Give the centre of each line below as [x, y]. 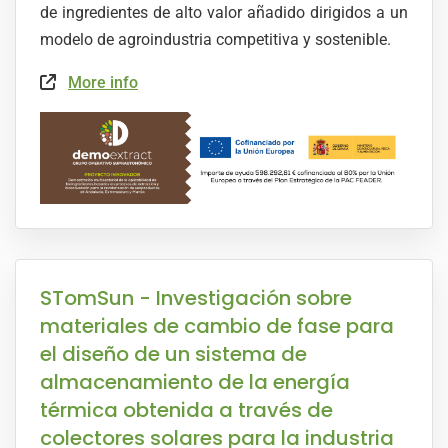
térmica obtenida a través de [186, 410]
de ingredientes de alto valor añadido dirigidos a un [224, 13]
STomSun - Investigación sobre [196, 298]
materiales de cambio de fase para [217, 326]
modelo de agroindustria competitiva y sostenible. [215, 40]
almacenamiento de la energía [195, 382]
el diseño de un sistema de [173, 354]
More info [103, 83]
